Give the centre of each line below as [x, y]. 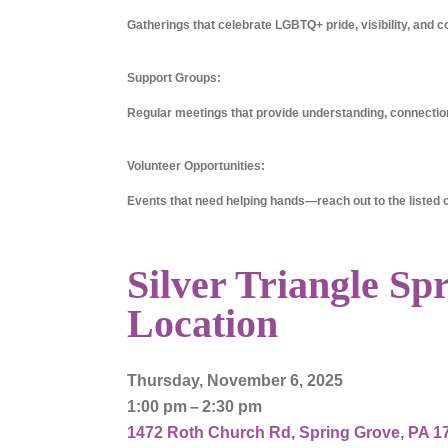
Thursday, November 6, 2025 [235, 381]
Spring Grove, [353, 433]
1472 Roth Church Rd [209, 433]
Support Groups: [174, 78]
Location [202, 324]
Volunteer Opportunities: [196, 166]
